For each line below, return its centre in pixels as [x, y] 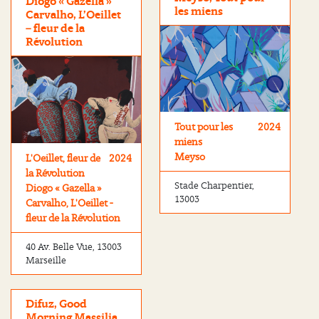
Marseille [46, 260]
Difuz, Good [56, 303]
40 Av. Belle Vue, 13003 [74, 246]
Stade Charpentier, [214, 186]
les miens [199, 11]
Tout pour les [204, 127]
